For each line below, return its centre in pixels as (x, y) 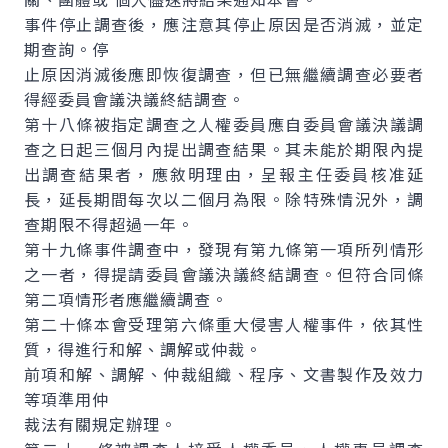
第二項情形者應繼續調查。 (126, 299)
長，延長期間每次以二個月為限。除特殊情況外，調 (224, 199)
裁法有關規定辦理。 (100, 424)
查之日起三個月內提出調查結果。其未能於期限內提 (224, 149)
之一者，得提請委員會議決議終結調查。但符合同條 (224, 274)
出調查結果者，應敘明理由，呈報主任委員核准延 (224, 174)
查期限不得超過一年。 (109, 224)
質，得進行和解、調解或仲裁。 (143, 349)
